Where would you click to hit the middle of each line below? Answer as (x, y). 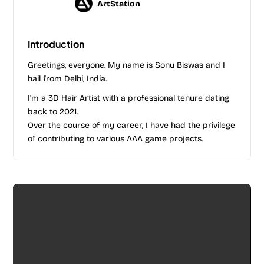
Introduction (56, 44)
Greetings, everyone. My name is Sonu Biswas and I (127, 65)
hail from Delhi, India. (67, 79)
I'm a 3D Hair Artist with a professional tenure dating (129, 98)
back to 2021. (53, 112)
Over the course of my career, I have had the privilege (132, 125)
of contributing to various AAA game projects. (115, 139)
